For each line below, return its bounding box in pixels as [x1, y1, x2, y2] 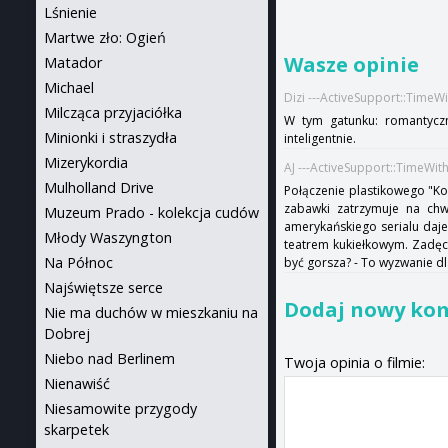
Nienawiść [44, 374, 110, 393]
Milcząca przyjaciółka [44, 103, 182, 122]
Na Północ [44, 253, 113, 272]
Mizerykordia [44, 153, 128, 172]
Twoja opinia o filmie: [284, 353, 426, 373]
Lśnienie [44, 3, 97, 22]
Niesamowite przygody [44, 399, 197, 418]
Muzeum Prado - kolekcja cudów [44, 203, 259, 222]
